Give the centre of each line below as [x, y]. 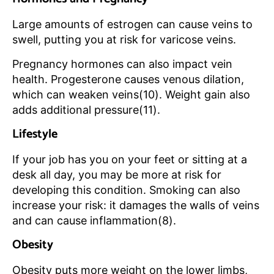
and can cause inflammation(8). [94, 221]
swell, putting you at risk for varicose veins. [124, 40]
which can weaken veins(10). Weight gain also [131, 95]
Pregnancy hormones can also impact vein [122, 64]
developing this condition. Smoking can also [126, 190]
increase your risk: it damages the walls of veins [136, 206]
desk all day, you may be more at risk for [117, 175]
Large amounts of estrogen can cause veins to [132, 24]
